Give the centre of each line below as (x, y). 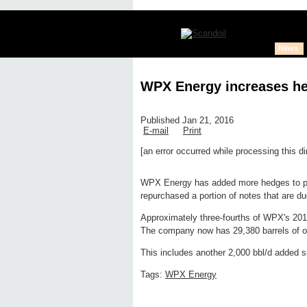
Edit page (175, 162)
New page (233, 162)
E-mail (156, 131)
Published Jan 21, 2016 (187, 121)
